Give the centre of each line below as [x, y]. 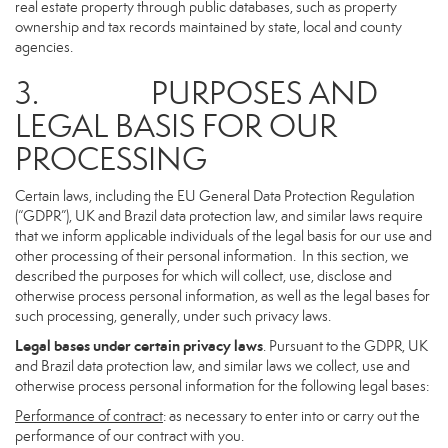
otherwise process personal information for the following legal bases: [222, 386]
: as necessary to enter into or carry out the [291, 416]
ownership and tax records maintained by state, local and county [208, 27]
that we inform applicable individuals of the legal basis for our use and [223, 236]
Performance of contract [89, 416]
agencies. [44, 47]
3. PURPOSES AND [196, 93]
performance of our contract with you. [129, 436]
